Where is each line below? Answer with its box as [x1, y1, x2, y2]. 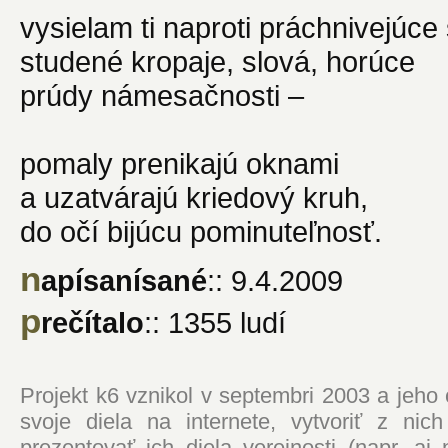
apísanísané [41, 263, 207, 297]
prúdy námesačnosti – [20, 78, 304, 112]
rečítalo [41, 305, 144, 339]
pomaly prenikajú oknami [20, 146, 339, 180]
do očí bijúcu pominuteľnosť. [20, 214, 382, 248]
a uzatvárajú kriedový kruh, [20, 180, 368, 214]
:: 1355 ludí [144, 305, 286, 339]
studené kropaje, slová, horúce [20, 44, 415, 78]
